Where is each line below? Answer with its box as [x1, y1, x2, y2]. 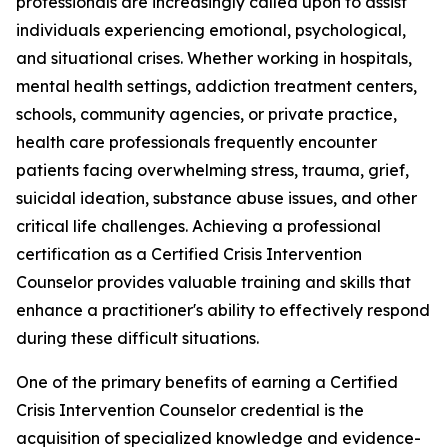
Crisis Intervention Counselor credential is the [16, 400, 364, 421]
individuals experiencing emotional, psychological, [16, 20, 406, 41]
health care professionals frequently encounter [16, 132, 377, 153]
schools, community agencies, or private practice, [16, 104, 397, 125]
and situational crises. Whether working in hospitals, [16, 48, 412, 69]
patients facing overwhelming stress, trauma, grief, [16, 160, 409, 181]
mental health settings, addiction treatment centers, [16, 76, 417, 97]
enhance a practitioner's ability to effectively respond [16, 300, 430, 321]
